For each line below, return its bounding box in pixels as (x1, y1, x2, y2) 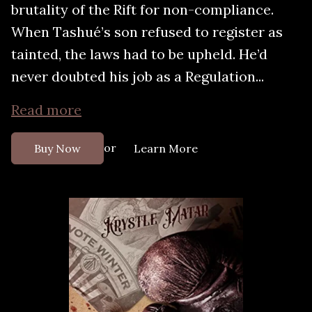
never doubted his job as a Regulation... (11, 67, 264, 85)
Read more (11, 100, 81, 118)
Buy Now (34, 141, 81, 155)
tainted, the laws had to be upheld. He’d (11, 45, 267, 63)
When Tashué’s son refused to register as (11, 22, 283, 40)
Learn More (134, 141, 198, 155)
